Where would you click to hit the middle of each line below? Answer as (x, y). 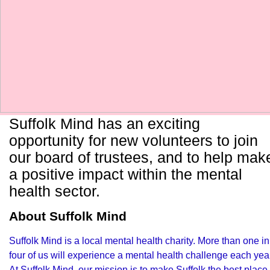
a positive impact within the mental (126, 174)
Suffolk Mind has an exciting (105, 124)
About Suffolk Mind (68, 216)
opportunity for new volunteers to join (133, 140)
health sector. (55, 191)
